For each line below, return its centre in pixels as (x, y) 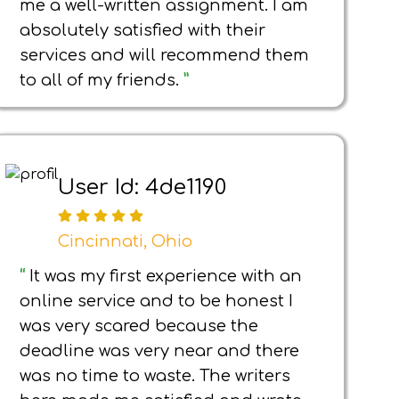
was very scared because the (139, 326)
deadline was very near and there (159, 351)
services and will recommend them (164, 55)
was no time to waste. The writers (155, 376)
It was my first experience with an (166, 276)
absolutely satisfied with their (142, 30)
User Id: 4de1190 (142, 187)
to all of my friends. (102, 80)
